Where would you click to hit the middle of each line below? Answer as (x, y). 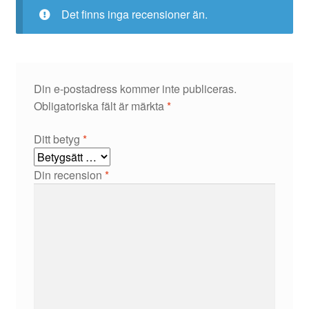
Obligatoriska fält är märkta (100, 106)
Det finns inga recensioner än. (134, 14)
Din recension (69, 175)
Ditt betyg (58, 139)
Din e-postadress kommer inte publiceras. (135, 89)
